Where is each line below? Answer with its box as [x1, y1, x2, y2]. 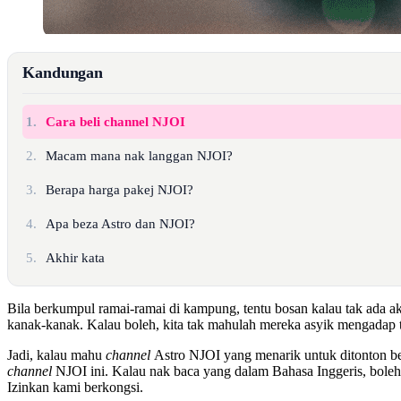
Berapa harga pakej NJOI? [46, 182, 194, 197]
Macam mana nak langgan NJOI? [46, 148, 234, 163]
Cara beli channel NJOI [46, 114, 186, 129]
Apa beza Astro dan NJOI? [46, 216, 196, 231]
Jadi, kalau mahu [7, 346, 106, 363]
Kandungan [22, 63, 104, 81]
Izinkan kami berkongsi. [7, 379, 143, 395]
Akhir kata [46, 250, 106, 265]
